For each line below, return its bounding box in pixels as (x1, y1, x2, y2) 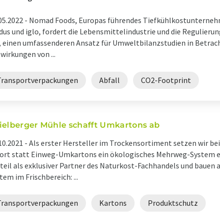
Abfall (99, 75, 120, 85)
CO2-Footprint (141, 75, 191, 85)
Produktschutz (148, 198, 198, 208)
